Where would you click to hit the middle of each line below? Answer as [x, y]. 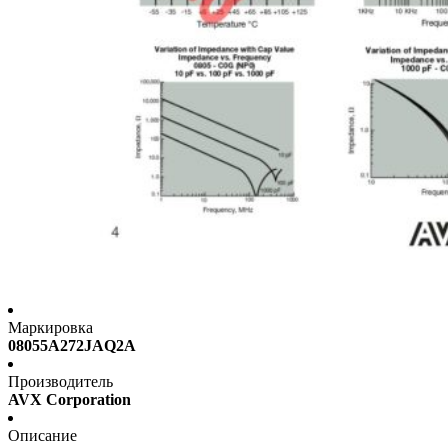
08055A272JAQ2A [72, 346]
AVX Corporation [69, 400]
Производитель [60, 382]
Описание [42, 436]
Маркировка [50, 328]
